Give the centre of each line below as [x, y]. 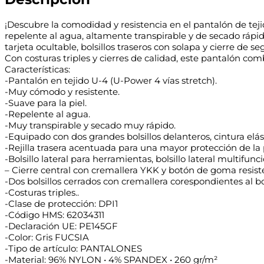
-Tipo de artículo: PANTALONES [73, 248]
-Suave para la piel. [46, 103]
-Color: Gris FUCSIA [47, 237]
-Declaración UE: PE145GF [61, 226]
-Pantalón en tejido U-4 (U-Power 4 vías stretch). [111, 80]
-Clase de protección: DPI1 [61, 203]
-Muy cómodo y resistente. [62, 91]
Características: [37, 69]
